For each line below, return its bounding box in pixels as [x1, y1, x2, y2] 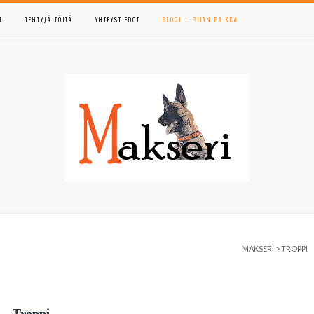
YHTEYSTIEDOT [95, 15, 140, 25]
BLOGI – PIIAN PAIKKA [163, 15, 238, 25]
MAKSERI [242, 244, 274, 253]
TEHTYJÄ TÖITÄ [25, 15, 73, 25]
